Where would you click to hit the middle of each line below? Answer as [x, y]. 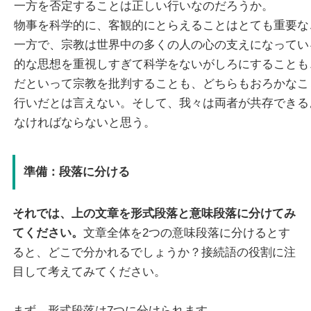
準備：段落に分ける [76, 171]
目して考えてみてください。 [89, 271]
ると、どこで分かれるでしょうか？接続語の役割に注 [154, 252]
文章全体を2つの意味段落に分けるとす [186, 233]
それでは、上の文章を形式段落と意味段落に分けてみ [154, 213]
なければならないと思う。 [84, 122]
